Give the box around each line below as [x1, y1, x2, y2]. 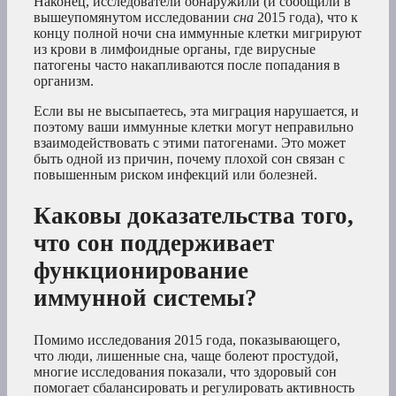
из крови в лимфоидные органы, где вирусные [34, 41, 316, 57]
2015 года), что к [257, 9, 358, 25]
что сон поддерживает [34, 230, 274, 257]
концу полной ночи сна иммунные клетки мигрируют [34, 25, 362, 41]
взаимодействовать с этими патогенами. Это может [34, 134, 346, 150]
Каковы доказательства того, [34, 202, 354, 230]
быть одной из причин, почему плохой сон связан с [34, 150, 345, 166]
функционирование [34, 257, 248, 285]
